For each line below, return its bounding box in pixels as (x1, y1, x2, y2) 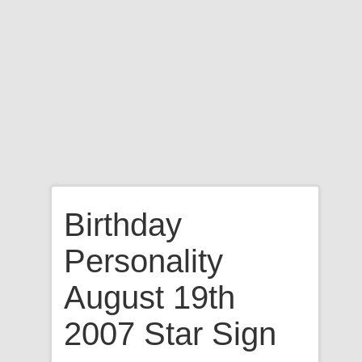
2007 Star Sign (64, 316, 276, 351)
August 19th (64, 280, 235, 315)
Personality (64, 243, 223, 279)
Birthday (64, 207, 182, 242)
